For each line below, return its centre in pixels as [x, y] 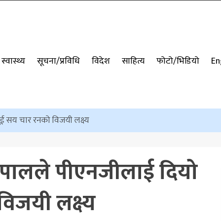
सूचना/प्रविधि [58, 61]
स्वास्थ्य [13, 61]
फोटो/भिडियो [178, 61]
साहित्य [133, 61]
